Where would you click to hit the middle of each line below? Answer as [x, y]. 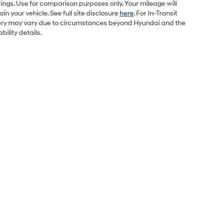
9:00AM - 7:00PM [139, 209]
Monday [45, 209]
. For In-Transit [155, 14]
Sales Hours [47, 184]
